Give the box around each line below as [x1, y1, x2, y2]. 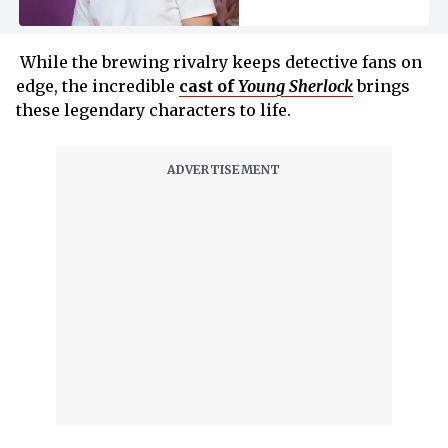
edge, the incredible [16, 75, 179, 96]
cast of [179, 75, 238, 96]
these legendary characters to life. [16, 99, 291, 120]
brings [353, 75, 410, 96]
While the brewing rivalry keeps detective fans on [16, 51, 422, 72]
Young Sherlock [238, 75, 353, 96]
